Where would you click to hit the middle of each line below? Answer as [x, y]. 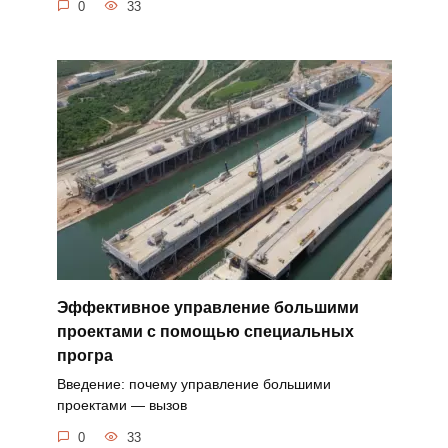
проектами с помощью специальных [205, 331]
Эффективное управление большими [207, 307]
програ [84, 355]
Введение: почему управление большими [193, 384]
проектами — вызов [121, 405]
